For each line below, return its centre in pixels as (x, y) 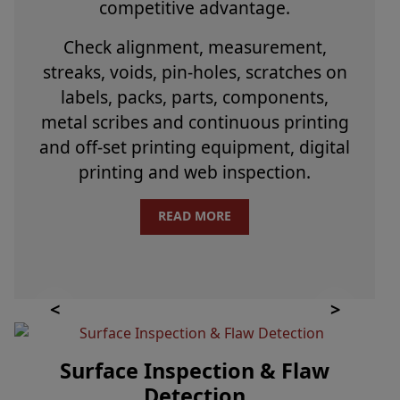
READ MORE (195, 216)
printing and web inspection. (195, 172)
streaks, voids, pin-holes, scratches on (195, 72)
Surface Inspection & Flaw (195, 371)
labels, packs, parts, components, (195, 97)
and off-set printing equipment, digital (195, 147)
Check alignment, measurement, (195, 47)
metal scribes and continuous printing (195, 122)
